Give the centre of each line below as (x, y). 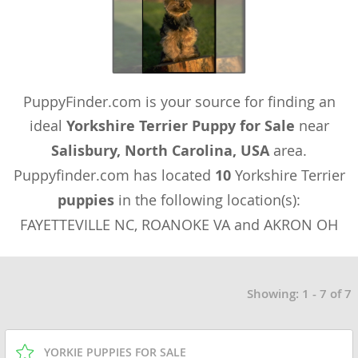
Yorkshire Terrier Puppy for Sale (180, 126)
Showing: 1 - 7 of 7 (299, 294)
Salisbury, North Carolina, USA (160, 151)
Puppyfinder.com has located (114, 175)
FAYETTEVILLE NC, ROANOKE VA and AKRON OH (179, 225)
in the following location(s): (207, 200)
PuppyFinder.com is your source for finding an (179, 102)
